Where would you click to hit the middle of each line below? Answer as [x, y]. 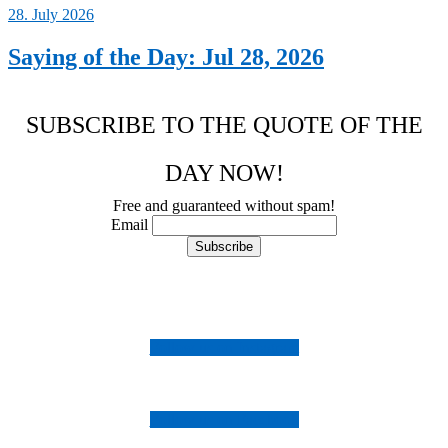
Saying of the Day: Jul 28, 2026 [166, 57]
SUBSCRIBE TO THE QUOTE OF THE [224, 125]
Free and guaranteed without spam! [224, 206]
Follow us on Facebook [224, 420]
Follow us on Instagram [224, 348]
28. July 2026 [51, 15]
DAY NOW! [224, 173]
